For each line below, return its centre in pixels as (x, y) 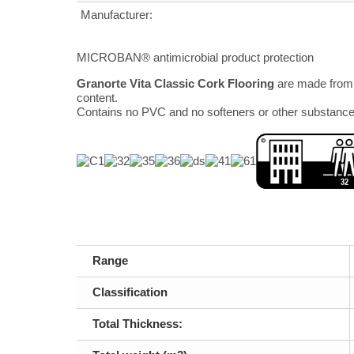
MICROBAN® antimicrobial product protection (197, 58)
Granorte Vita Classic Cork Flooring (175, 84)
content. (97, 98)
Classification (130, 292)
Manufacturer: (117, 15)
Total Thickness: (137, 324)
